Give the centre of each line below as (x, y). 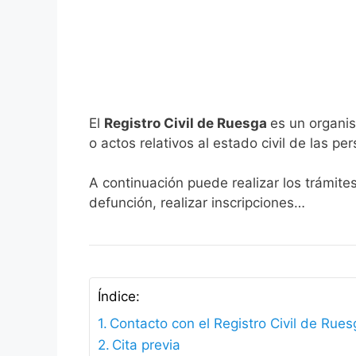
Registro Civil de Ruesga (187, 123)
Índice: (119, 297)
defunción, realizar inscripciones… (197, 203)
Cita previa (147, 345)
